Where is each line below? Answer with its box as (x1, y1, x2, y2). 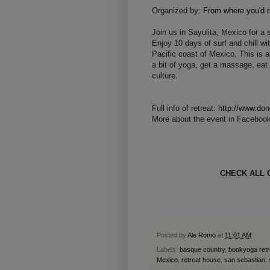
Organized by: (152, 5, 203, 15)
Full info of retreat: (152, 103, 218, 113)
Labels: (157, 246, 180, 254)
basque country (180, 246, 225, 254)
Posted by (157, 231, 187, 239)
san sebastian (224, 256, 265, 264)
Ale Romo (187, 231, 216, 239)
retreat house (181, 256, 221, 264)
